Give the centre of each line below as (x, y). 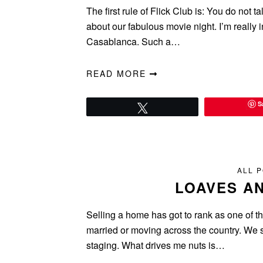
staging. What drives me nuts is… (156, 245)
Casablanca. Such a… (133, 41)
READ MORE (118, 73)
